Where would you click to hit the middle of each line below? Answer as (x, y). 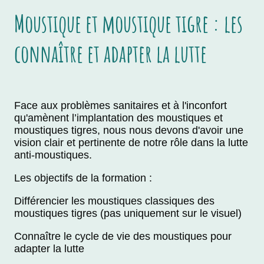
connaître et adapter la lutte (110, 54)
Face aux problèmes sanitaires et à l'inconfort (121, 105)
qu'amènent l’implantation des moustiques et (118, 118)
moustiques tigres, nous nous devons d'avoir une (129, 130)
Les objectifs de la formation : (83, 178)
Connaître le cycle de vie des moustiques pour (123, 236)
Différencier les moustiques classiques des (114, 201)
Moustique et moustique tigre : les (128, 24)
